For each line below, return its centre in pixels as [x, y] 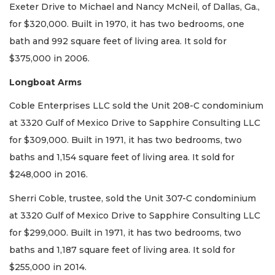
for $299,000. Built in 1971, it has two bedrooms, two [125, 232]
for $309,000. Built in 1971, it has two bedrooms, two [126, 140]
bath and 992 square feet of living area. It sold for [118, 41]
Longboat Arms [45, 82]
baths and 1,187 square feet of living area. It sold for [122, 250]
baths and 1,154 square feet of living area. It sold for [122, 157]
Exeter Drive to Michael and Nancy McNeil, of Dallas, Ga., [134, 7]
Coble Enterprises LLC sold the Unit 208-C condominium [136, 106]
